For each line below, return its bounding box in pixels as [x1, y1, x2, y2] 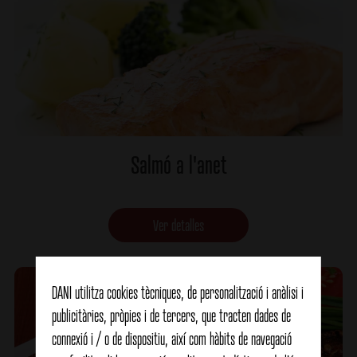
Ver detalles [153, 215, 204, 234]
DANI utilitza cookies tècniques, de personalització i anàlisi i [51, 282, 304, 303]
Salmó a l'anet [130, 150, 227, 179]
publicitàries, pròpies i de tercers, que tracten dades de [51, 305, 291, 326]
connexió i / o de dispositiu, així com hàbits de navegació [51, 328, 292, 349]
